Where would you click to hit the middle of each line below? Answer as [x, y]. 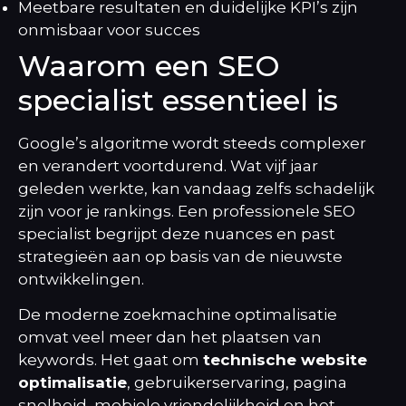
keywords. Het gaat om [111, 360]
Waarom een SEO [149, 65]
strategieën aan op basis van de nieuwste [180, 256]
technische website [285, 360]
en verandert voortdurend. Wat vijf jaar [168, 165]
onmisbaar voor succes [109, 29]
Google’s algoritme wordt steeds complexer [192, 143]
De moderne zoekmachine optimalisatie [178, 315]
